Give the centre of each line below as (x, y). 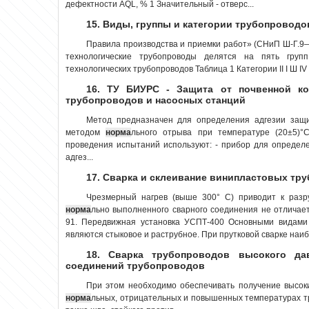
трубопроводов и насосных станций (156, 100)
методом (86, 132)
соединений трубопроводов (135, 265)
